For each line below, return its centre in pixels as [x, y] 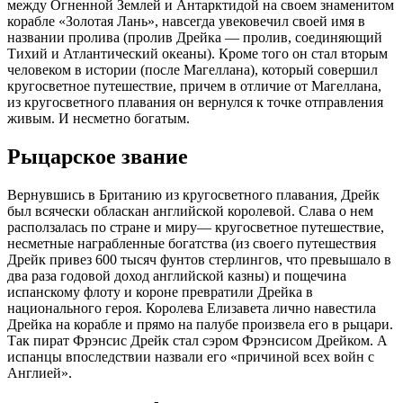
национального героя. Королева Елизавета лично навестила [192, 308]
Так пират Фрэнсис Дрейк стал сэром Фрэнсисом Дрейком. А [197, 340]
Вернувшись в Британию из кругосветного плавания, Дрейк [193, 194]
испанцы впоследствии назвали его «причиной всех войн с [191, 356]
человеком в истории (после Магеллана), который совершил [193, 69]
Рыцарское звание [98, 156]
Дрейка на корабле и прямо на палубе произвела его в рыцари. [200, 324]
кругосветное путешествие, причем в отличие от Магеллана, [194, 85]
